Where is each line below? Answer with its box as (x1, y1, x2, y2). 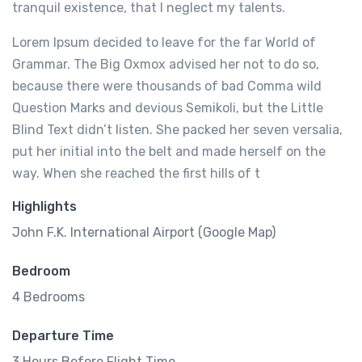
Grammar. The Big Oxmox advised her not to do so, (12, 56, 319, 72)
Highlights (12, 198, 77, 214)
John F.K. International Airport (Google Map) (12, 224, 276, 240)
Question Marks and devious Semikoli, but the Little (12, 99, 323, 116)
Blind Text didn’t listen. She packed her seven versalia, (12, 121, 343, 137)
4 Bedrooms (12, 288, 85, 305)
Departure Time (12, 327, 114, 343)
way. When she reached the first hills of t (12, 165, 260, 181)
